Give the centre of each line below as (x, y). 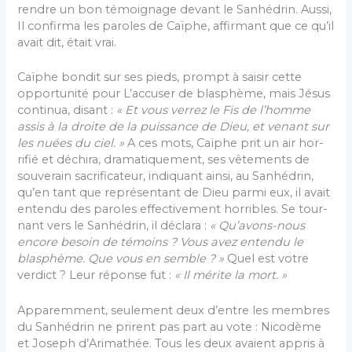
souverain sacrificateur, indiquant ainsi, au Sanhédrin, (166, 176)
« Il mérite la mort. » (231, 275)
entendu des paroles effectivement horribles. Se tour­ (173, 209)
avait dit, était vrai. (67, 42)
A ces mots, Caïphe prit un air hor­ (224, 143)
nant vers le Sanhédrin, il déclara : (114, 226)
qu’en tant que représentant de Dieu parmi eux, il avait (174, 193)
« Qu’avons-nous (258, 226)
